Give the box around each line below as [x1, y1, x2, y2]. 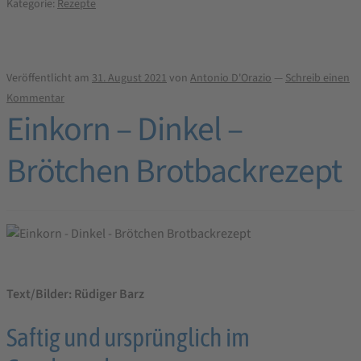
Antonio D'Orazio [190, 70, 272, 87]
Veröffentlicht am [6, 70, 92, 87]
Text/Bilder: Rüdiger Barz [6, 284, 144, 303]
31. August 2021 [92, 70, 167, 87]
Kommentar [6, 90, 64, 107]
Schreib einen [285, 70, 350, 87]
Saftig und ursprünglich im [6, 322, 250, 353]
